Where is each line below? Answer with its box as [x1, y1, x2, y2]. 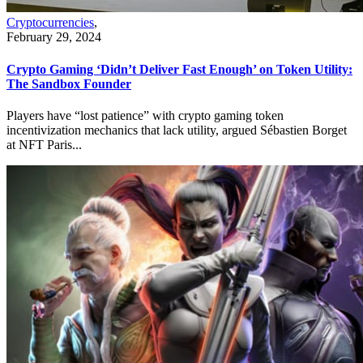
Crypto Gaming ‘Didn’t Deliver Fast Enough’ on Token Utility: [6, 62, 352, 76]
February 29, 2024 [6, 30, 101, 45]
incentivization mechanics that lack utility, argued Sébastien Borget [6, 122, 347, 137]
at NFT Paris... [6, 137, 82, 152]
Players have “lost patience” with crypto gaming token [6, 108, 284, 122]
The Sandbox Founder [6, 76, 131, 91]
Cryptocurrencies [6, 15, 94, 30]
